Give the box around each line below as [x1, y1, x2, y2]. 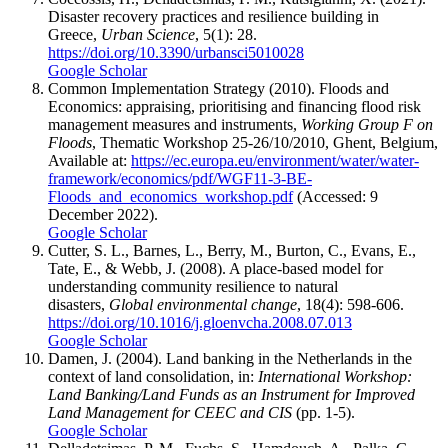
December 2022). [48, 206, 158, 224]
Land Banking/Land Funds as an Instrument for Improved [48, 386, 415, 404]
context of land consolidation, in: [48, 368, 258, 386]
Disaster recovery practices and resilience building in [48, 8, 379, 26]
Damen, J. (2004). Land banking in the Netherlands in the [48, 350, 412, 368]
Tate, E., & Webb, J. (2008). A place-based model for [48, 260, 383, 278]
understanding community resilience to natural [48, 278, 338, 296]
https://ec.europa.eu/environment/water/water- [131, 152, 419, 170]
